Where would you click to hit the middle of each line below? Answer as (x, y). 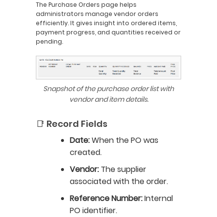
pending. (49, 41)
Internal (158, 199)
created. (86, 153)
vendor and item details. (108, 100)
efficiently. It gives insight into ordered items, (106, 23)
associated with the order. (119, 182)
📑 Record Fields (72, 124)
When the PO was (124, 140)
